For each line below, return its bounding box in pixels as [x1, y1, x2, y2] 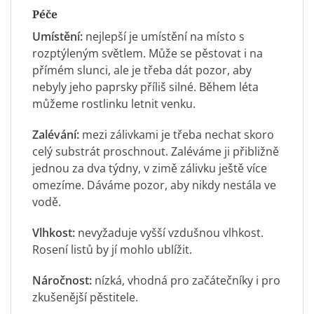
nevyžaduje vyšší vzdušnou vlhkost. [75, 225, 264, 240]
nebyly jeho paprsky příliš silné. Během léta [32, 78, 259, 95]
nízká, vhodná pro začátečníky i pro [92, 273, 280, 289]
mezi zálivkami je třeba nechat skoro [79, 126, 274, 142]
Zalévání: [32, 126, 79, 142]
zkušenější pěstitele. [32, 289, 138, 306]
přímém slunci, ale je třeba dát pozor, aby [32, 62, 252, 78]
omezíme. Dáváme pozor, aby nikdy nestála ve [32, 177, 276, 193]
